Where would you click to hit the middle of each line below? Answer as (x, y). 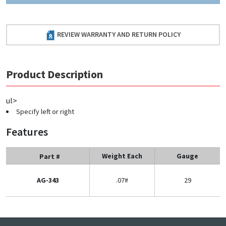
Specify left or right (45, 111)
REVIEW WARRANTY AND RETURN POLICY (119, 35)
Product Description (54, 74)
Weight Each (122, 156)
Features (27, 132)
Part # (50, 156)
